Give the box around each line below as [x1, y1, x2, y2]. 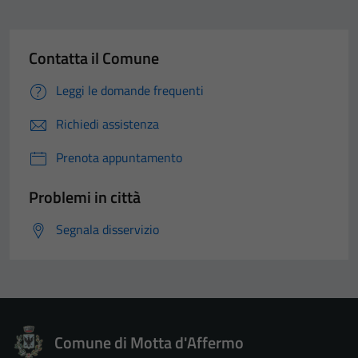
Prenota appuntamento [56, 147, 182, 167]
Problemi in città [29, 184, 141, 209]
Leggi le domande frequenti [56, 80, 204, 100]
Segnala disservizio [56, 219, 159, 239]
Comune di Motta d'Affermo [54, 329, 244, 355]
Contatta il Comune [29, 45, 159, 70]
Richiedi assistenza [56, 113, 159, 133]
